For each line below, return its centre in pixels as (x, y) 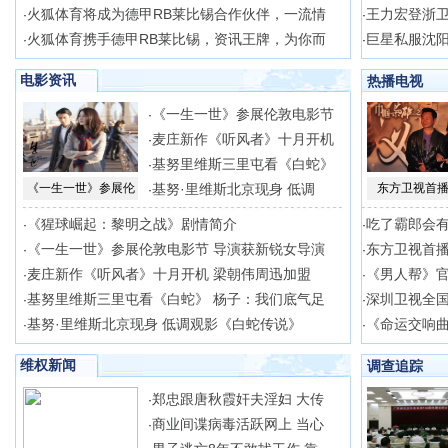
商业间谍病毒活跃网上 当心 (238, 424)
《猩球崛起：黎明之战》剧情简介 (132, 224)
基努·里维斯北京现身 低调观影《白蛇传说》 (164, 324)
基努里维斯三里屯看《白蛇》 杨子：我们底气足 (176, 299)
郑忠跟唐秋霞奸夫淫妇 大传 (238, 399)
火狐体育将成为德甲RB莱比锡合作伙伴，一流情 (176, 14)
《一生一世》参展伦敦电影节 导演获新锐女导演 (176, 249)
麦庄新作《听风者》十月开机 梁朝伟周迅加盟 (169, 274)
